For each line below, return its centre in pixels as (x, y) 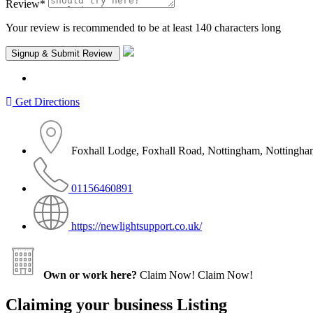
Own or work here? (90, 275)
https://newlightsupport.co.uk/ (137, 226)
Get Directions (48, 101)
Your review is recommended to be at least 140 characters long (143, 27)
